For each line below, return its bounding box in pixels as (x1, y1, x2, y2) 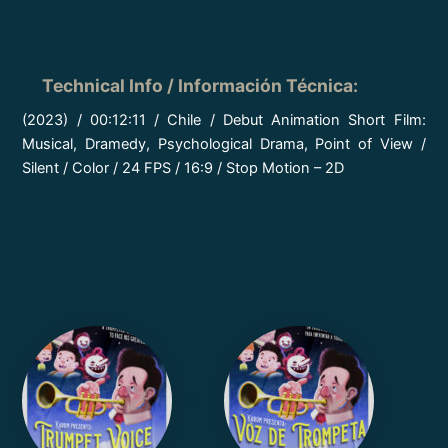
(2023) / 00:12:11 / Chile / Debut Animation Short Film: (22, 111, 426, 130)
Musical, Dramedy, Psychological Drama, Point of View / (22, 135, 426, 154)
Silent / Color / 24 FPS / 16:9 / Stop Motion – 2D (22, 159, 345, 178)
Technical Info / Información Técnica (42, 75, 354, 97)
